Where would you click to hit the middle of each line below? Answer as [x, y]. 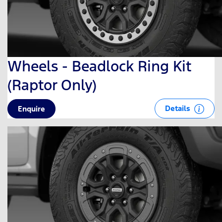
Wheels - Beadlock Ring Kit [99, 66]
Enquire [31, 109]
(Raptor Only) [52, 85]
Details [179, 108]
